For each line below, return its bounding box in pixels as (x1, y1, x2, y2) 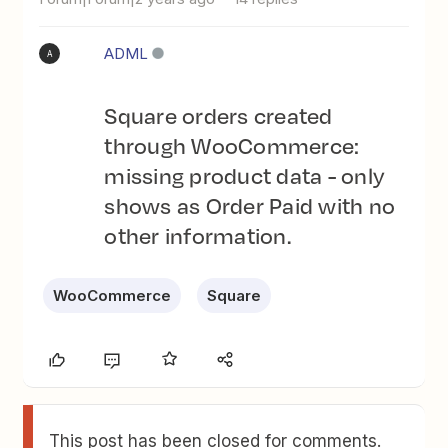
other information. (104, 219, 291, 251)
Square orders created (104, 99, 333, 131)
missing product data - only (104, 159, 386, 191)
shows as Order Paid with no (104, 189, 396, 221)
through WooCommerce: (104, 129, 360, 161)
